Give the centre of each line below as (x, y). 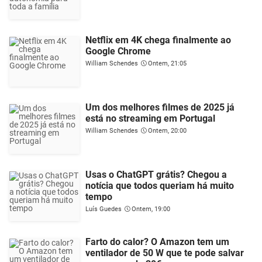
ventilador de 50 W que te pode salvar (165, 253)
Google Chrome (118, 51)
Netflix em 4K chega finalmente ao (158, 40)
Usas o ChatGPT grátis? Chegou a (156, 175)
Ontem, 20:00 (167, 131)
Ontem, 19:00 (151, 209)
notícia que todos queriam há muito (160, 186)
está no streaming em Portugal (150, 118)
